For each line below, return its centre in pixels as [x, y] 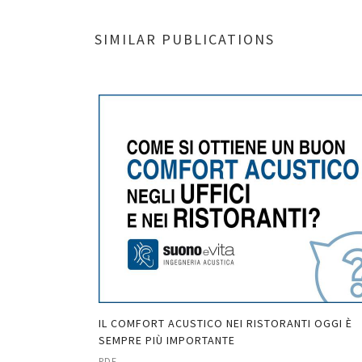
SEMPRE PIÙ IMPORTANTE [167, 340]
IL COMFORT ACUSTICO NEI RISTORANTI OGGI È [225, 323]
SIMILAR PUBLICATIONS [185, 39]
